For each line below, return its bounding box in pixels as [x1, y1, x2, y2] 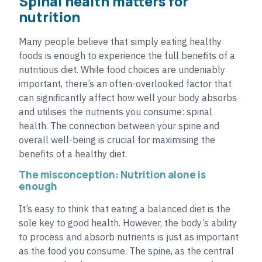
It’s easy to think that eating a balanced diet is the [19, 203, 230, 215]
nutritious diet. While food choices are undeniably [19, 63, 225, 75]
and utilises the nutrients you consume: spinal [19, 105, 212, 118]
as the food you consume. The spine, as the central [19, 245, 234, 257]
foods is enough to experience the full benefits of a [19, 49, 235, 61]
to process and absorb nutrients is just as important [19, 231, 239, 243]
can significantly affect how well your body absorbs [19, 91, 237, 104]
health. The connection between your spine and [19, 119, 219, 132]
